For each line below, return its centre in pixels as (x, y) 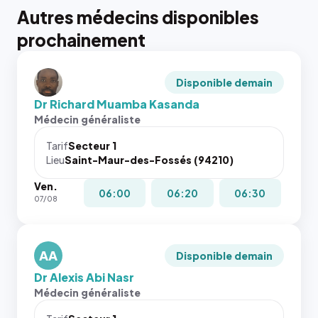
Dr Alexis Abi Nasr (84, 277)
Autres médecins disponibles (138, 17)
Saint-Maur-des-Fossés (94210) (149, 160)
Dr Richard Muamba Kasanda (117, 104)
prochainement (81, 40)
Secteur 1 (92, 146)
